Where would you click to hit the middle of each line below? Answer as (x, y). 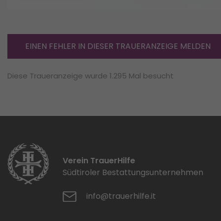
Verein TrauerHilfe (99, 160)
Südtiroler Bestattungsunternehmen (133, 172)
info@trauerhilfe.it (121, 196)
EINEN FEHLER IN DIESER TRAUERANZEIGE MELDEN (118, 46)
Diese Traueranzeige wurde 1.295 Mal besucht (91, 75)
